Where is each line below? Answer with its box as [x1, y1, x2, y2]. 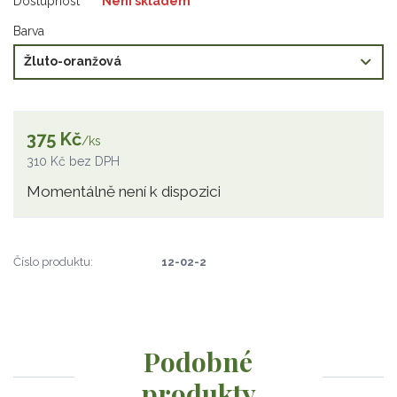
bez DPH [69, 153, 120, 168]
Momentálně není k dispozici [27, 182, 221, 200]
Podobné [144, 343, 253, 379]
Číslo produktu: [13, 254, 93, 269]
